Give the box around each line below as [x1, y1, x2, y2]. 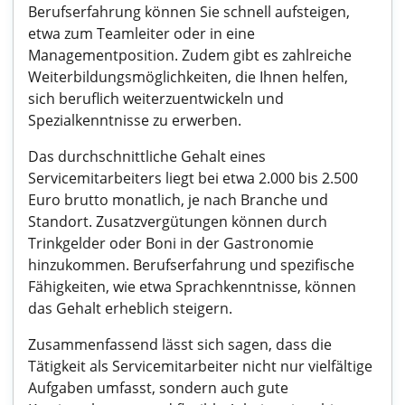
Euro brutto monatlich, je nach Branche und [28, 190, 328, 210]
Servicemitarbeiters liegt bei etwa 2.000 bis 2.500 [28, 168, 358, 188]
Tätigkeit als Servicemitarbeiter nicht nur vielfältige [28, 356, 372, 376]
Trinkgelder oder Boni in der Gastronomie [28, 233, 314, 253]
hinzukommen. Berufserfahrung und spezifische [28, 255, 354, 275]
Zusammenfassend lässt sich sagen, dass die [28, 334, 332, 354]
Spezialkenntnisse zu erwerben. [28, 110, 241, 130]
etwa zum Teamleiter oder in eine [28, 24, 255, 43]
